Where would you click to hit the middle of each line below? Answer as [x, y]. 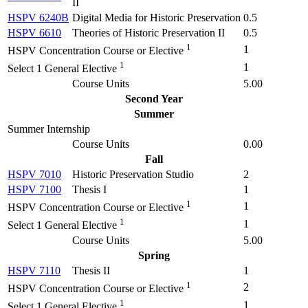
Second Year [154, 99]
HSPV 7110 [34, 271]
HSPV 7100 [34, 189]
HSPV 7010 [34, 174]
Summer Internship [49, 129]
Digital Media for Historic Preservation [156, 18]
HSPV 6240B [38, 18]
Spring [154, 255]
